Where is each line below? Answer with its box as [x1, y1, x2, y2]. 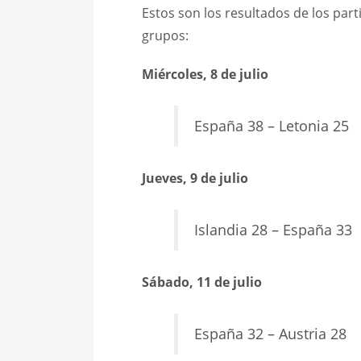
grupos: [141, 27, 189, 45]
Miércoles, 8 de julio [141, 65, 268, 84]
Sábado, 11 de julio [141, 273, 262, 292]
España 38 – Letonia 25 [193, 116, 349, 136]
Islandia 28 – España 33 [193, 220, 352, 240]
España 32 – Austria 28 [193, 324, 346, 344]
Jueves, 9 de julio [141, 169, 248, 188]
